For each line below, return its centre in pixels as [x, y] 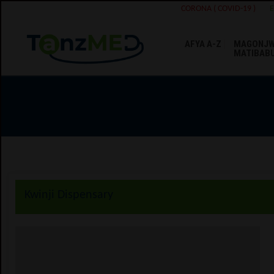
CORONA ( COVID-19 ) [218, 9]
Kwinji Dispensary [69, 195]
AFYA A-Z [203, 44]
